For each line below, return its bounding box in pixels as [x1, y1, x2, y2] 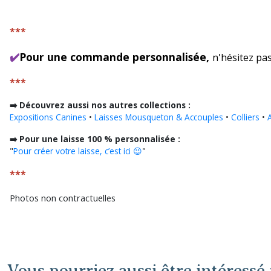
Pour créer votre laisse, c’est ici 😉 [13, 145, 142, 157]
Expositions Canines [10, 111, 87, 123]
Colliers [231, 111, 260, 123]
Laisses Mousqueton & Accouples [94, 111, 223, 123]
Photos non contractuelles [10, 191, 116, 204]
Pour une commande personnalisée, [19, 49, 212, 64]
